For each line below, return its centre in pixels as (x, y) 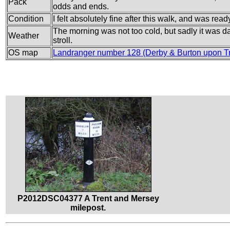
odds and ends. (81, 7)
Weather (24, 36)
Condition (26, 19)
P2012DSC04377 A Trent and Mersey (88, 199)
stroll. (63, 41)
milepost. (88, 208)
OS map (23, 53)
